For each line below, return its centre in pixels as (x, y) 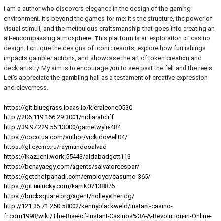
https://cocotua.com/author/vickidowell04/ (66, 137)
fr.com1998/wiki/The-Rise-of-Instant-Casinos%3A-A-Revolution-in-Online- (108, 216)
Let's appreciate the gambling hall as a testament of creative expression (106, 78)
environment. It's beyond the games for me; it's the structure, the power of (108, 19)
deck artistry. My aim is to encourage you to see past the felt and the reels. (109, 68)
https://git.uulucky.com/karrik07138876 (59, 186)
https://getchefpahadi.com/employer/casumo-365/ (77, 177)
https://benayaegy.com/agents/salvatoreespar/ (72, 167)
